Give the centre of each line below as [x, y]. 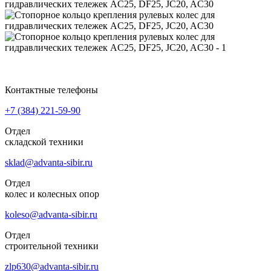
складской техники [44, 142]
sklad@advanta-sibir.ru [49, 162]
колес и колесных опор [52, 194]
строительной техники [52, 246]
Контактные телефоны [51, 90]
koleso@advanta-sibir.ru [51, 214]
